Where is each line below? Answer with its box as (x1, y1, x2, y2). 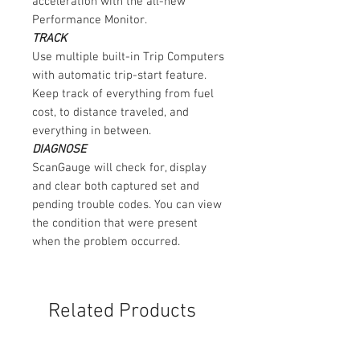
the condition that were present (32, 216, 198, 231)
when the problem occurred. (32, 235, 180, 250)
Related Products (48, 300, 196, 325)
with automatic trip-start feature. (32, 68, 207, 84)
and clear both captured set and (32, 179, 199, 194)
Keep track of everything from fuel (32, 87, 214, 102)
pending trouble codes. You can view (32, 198, 222, 213)
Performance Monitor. (32, 13, 147, 28)
